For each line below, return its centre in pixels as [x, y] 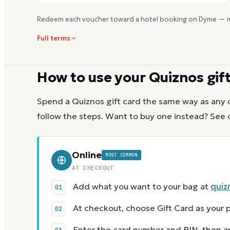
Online [87, 155]
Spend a [54, 102]
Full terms [54, 38]
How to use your [93, 77]
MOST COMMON [121, 155]
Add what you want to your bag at [142, 187]
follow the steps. [70, 117]
